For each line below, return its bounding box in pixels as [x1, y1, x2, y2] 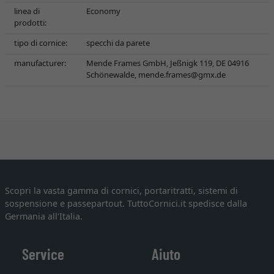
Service [22, 244, 64, 263]
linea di [14, 6, 40, 17]
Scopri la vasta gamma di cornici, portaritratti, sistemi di [5, 185, 238, 196]
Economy [86, 6, 120, 17]
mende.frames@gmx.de [138, 69, 226, 80]
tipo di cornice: [14, 37, 67, 48]
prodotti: [14, 17, 46, 28]
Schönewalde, [86, 69, 138, 80]
